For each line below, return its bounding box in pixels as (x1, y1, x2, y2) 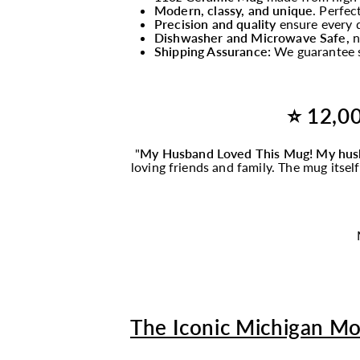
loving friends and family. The (130, 159, 300, 174)
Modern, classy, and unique (154, 2, 313, 18)
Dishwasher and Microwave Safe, (154, 30, 353, 45)
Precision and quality (154, 16, 276, 31)
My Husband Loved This (140, 145, 284, 161)
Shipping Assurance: (154, 43, 272, 59)
